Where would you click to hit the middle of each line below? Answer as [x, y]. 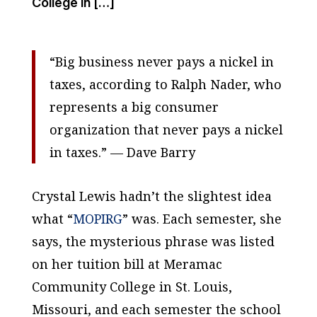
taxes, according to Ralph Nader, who [165, 84]
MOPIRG [97, 219]
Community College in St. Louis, [132, 287]
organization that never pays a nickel [166, 129]
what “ [52, 219]
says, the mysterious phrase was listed [153, 241]
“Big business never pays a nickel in [161, 62]
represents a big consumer [134, 107]
